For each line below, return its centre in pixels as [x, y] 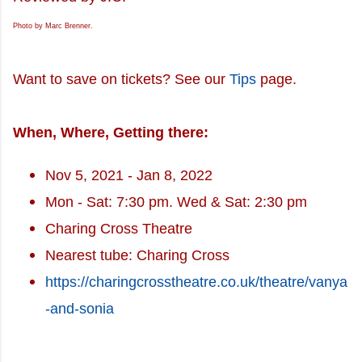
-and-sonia [80, 308]
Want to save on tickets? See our [121, 79]
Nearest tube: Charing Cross [137, 255]
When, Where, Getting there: [111, 132]
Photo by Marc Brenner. [53, 25]
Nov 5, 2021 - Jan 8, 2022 [129, 175]
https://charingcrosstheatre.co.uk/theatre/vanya [196, 282]
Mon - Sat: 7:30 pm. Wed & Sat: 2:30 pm [176, 202]
